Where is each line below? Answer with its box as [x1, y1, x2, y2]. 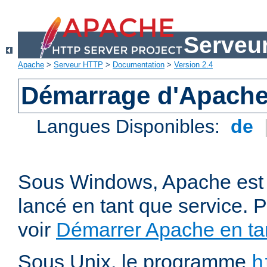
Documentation [113, 60, 164, 70]
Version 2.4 [174, 60, 213, 70]
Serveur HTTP [54, 60, 103, 70]
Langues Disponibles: [36, 116, 226, 138]
